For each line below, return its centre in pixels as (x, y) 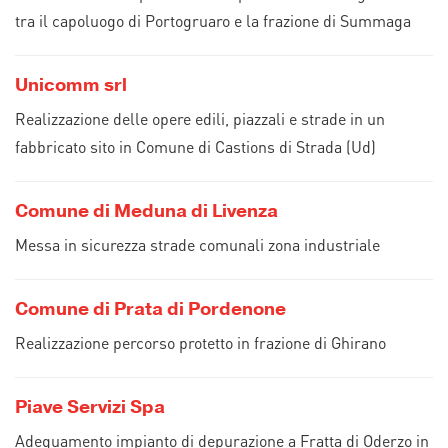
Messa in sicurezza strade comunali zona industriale (197, 244)
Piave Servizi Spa (90, 407)
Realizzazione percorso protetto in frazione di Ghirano (200, 342)
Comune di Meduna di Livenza (146, 211)
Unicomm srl (71, 85)
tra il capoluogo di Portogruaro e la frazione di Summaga (213, 20)
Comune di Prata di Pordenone (150, 309)
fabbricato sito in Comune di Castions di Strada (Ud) (195, 146)
